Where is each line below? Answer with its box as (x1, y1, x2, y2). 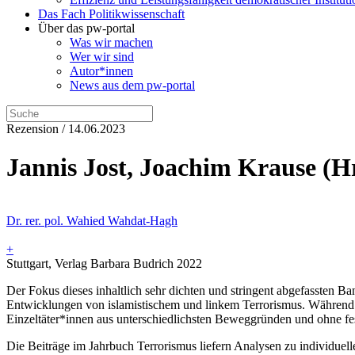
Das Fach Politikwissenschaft (38, 7, 185, 21)
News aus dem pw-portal (70, 78, 195, 92)
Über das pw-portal (38, 21, 135, 35)
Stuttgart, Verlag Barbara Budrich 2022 (6, 256, 202, 270)
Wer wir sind (70, 50, 134, 63)
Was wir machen (70, 36, 153, 49)
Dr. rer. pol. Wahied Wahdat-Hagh (6, 213, 177, 227)
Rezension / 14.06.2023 (6, 122, 125, 136)
